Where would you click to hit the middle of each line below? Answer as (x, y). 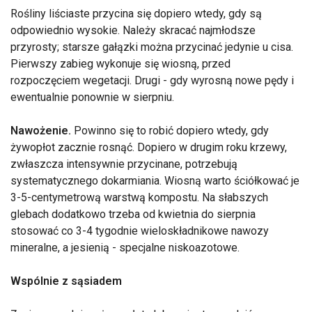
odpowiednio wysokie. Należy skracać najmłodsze (133, 31)
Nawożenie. (41, 131)
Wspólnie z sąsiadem (66, 281)
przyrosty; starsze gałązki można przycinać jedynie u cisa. (152, 47)
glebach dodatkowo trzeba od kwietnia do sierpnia (133, 214)
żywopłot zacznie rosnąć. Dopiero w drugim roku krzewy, (149, 148)
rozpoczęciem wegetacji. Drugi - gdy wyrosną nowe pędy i (152, 81)
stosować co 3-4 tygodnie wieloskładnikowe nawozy (140, 231)
